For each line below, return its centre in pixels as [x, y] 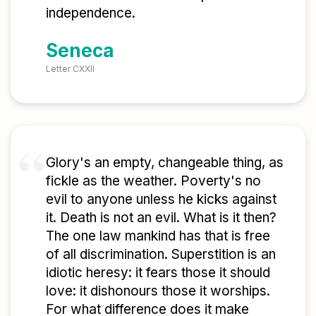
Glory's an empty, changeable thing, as [165, 162]
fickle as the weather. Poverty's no [153, 181]
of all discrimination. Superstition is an [161, 254]
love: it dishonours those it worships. [158, 291]
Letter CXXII [70, 68]
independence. [91, 13]
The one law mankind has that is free [158, 236]
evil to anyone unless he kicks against [161, 199]
